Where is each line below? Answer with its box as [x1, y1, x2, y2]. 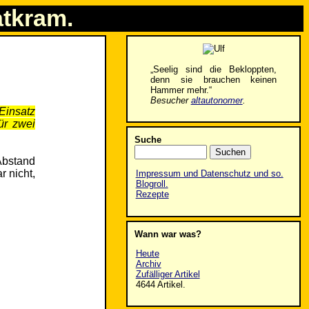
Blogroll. [135, 179, 168, 190]
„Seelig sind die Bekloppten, [150, 63, 277, 74]
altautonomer [190, 94, 243, 106]
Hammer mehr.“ [150, 84, 212, 95]
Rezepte [135, 189, 169, 200]
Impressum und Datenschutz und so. [135, 168, 283, 179]
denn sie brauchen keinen [150, 74, 277, 85]
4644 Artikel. [135, 279, 186, 290]
